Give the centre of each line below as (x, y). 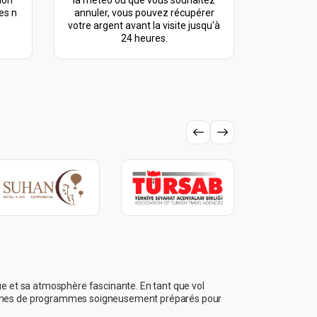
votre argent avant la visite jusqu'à (144, 25)
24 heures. (144, 38)
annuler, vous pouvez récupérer (144, 13)
